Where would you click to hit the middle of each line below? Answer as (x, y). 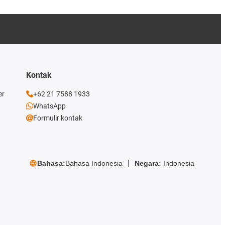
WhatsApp (49, 106)
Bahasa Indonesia (94, 163)
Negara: (149, 163)
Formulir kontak (58, 118)
